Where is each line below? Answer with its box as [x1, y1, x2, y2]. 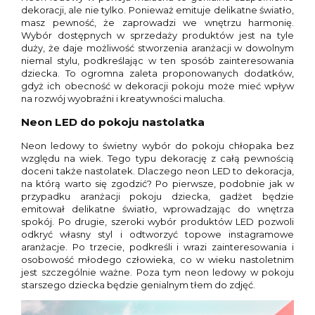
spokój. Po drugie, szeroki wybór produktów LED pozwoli [21, 216, 294, 228]
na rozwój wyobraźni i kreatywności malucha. [21, 92, 225, 104]
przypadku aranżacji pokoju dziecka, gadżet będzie [21, 191, 294, 202]
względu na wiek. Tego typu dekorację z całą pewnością [21, 153, 294, 165]
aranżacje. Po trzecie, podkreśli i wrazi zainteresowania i [21, 241, 294, 253]
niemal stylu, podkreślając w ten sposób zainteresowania [21, 54, 294, 66]
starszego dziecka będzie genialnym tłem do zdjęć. [21, 279, 255, 291]
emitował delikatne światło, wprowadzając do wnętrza [21, 203, 294, 215]
